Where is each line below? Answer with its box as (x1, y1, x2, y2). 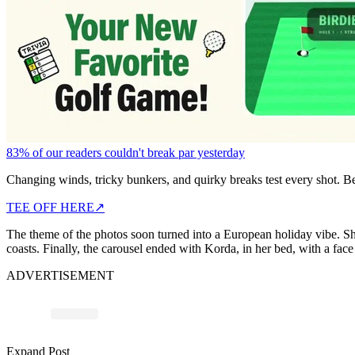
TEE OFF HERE (6, 200, 94, 214)
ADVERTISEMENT (6, 268, 114, 282)
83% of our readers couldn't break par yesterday (6, 145, 245, 159)
